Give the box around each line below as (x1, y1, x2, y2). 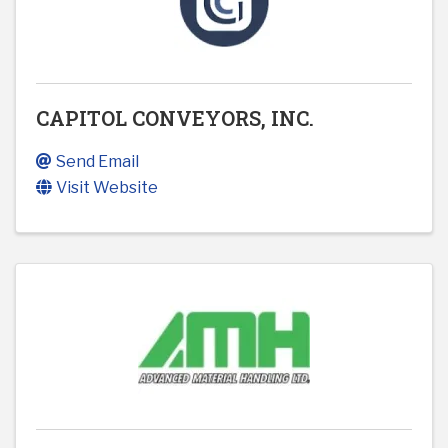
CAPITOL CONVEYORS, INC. (36, 105, 314, 132)
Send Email (56, 152, 139, 172)
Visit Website (56, 178, 158, 198)
